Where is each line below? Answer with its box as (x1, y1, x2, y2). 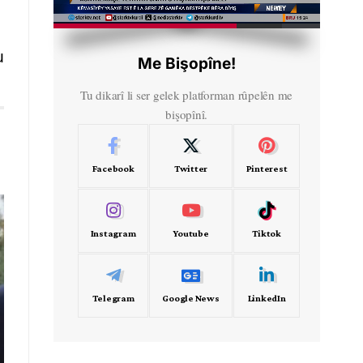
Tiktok (252, 227, 281, 239)
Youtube (173, 227, 209, 239)
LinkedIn (247, 292, 286, 304)
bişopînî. (165, 105, 208, 122)
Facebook (92, 162, 135, 174)
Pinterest (246, 162, 288, 174)
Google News (162, 292, 220, 304)
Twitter (173, 162, 208, 174)
